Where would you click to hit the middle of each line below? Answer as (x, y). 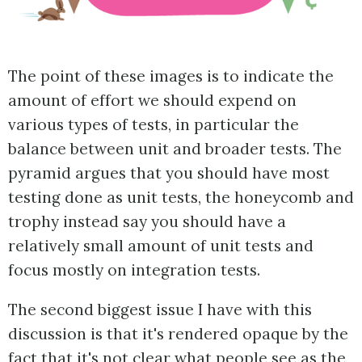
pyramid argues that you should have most (169, 173)
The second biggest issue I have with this (160, 309)
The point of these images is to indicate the (171, 76)
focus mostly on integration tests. (134, 269)
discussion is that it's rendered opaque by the (178, 333)
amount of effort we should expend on (152, 100)
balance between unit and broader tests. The (175, 148)
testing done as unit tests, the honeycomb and (181, 197)
